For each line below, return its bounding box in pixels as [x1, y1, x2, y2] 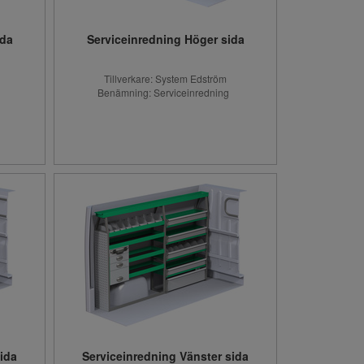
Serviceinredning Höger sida [86, 31, 245, 47]
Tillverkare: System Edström [104, 71, 227, 85]
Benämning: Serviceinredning [97, 85, 234, 99]
